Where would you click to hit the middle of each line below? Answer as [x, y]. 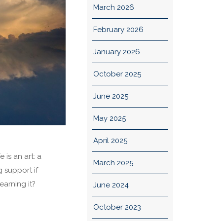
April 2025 [110, 141]
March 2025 [113, 163]
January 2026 [116, 52]
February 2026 [118, 30]
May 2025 [109, 118]
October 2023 [117, 207]
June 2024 [111, 185]
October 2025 [117, 74]
